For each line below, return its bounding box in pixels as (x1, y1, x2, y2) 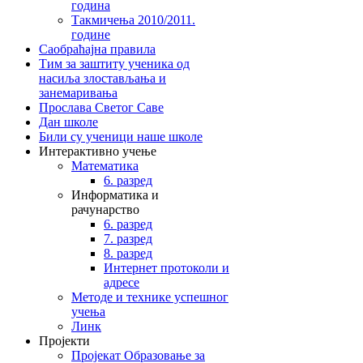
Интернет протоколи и (104, 260, 229, 275)
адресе (104, 275, 139, 289)
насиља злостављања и (39, 70, 166, 85)
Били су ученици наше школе (39, 129, 203, 143)
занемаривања (39, 85, 117, 100)
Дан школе (39, 114, 98, 129)
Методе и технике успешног (71, 289, 228, 304)
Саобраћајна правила (39, 41, 156, 56)
